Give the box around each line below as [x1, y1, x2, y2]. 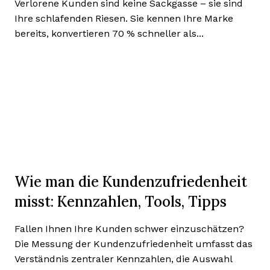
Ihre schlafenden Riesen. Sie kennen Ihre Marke [14, 13, 233, 24]
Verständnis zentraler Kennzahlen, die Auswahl [14, 254, 233, 264]
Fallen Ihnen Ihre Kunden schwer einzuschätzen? [14, 224, 244, 234]
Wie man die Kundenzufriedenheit [14, 172, 247, 191]
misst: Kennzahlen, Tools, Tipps [14, 192, 227, 211]
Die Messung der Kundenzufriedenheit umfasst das [14, 239, 253, 249]
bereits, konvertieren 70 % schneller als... [14, 28, 204, 39]
